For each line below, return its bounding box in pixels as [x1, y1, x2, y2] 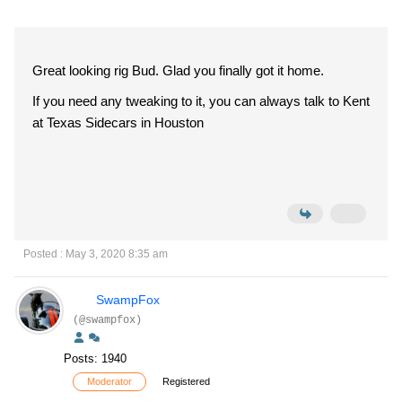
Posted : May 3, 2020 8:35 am [23, 248, 168, 260]
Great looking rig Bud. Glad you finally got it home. [32, 63, 328, 78]
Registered [162, 376, 210, 387]
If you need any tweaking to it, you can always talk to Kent [32, 93, 370, 109]
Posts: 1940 [64, 352, 127, 365]
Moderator [87, 376, 132, 387]
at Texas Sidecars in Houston [32, 115, 204, 130]
